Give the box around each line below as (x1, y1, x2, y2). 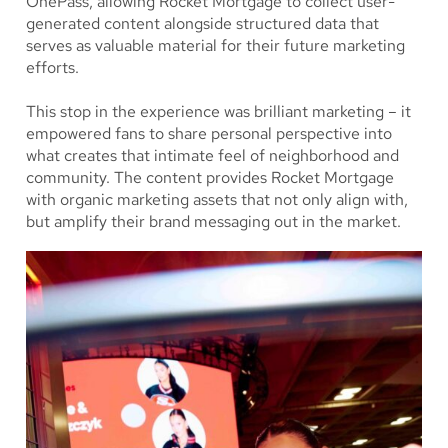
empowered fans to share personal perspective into (26, 122, 392, 144)
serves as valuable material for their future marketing (26, 34, 405, 56)
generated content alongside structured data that (26, 12, 379, 34)
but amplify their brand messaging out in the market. (26, 210, 405, 232)
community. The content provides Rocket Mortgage (26, 166, 394, 188)
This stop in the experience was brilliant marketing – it (26, 100, 411, 122)
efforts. (26, 56, 79, 78)
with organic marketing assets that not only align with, (26, 188, 408, 210)
